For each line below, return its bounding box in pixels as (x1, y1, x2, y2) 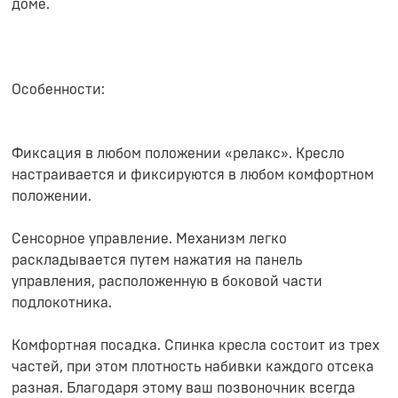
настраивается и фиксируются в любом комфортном (12, 168, 374, 182)
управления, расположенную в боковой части (12, 275, 322, 289)
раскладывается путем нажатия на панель (12, 253, 302, 267)
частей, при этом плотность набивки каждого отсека (12, 360, 374, 374)
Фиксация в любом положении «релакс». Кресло (12, 147, 345, 161)
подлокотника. (12, 296, 112, 310)
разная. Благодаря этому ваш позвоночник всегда (12, 381, 355, 395)
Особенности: (12, 83, 105, 97)
